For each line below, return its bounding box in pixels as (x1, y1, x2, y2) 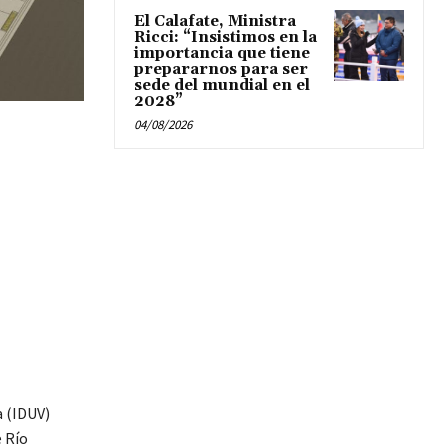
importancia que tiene (134, 44, 310, 64)
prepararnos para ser (134, 60, 308, 80)
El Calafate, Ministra (134, 12, 296, 32)
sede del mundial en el (134, 76, 310, 96)
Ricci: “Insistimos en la (134, 28, 317, 48)
